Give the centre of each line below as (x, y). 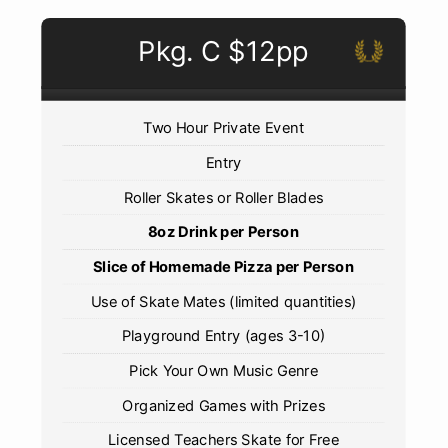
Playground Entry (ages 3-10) (224, 335)
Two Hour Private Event (224, 128)
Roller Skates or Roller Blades (224, 197)
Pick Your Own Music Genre (224, 370)
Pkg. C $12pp (224, 51)
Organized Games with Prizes (224, 405)
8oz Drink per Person (224, 232)
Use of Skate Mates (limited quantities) (224, 301)
